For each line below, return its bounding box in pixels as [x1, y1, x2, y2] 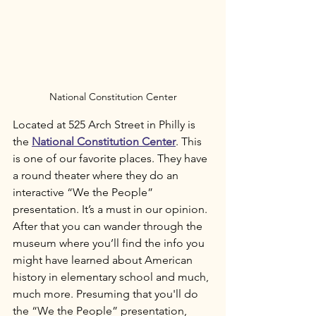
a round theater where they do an [13, 169, 181, 182]
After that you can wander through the [13, 219, 205, 233]
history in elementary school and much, [13, 270, 212, 284]
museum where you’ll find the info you [13, 236, 207, 250]
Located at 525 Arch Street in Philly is [13, 118, 198, 131]
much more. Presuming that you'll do [13, 287, 201, 300]
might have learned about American [13, 253, 195, 267]
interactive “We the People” [13, 186, 156, 199]
